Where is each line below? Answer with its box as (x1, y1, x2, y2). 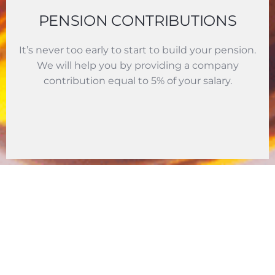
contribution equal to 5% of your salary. (43, 75, 232, 87)
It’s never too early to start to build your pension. (19, 44, 256, 56)
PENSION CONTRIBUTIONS (38, 12, 237, 30)
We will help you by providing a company (36, 60, 239, 72)
